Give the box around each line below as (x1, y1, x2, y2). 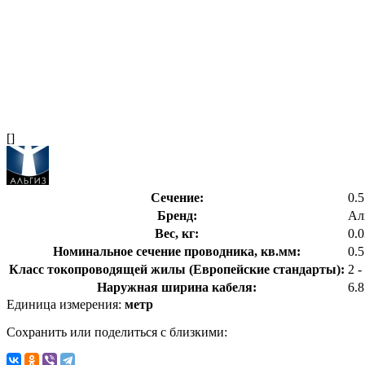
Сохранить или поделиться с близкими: (7, 324, 227, 339)
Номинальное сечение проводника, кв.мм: (53, 244, 301, 258)
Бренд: (156, 208, 197, 222)
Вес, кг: (155, 226, 199, 240)
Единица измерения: (7, 297, 125, 311)
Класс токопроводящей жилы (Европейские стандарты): (9, 262, 345, 276)
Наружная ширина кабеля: (97, 279, 257, 294)
